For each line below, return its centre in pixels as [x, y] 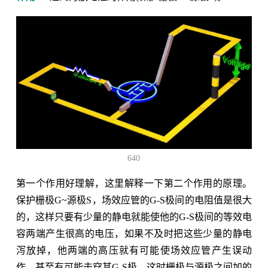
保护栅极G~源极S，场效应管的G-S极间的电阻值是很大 [134, 200]
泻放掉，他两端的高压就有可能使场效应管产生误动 [134, 250]
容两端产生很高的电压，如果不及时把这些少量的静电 [134, 233]
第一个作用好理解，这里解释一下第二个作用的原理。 [134, 183]
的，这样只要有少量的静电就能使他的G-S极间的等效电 [134, 217]
